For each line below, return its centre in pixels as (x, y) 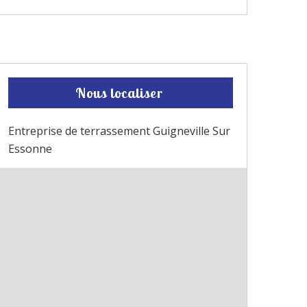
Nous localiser (119, 93)
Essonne (30, 148)
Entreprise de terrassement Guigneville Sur (119, 131)
